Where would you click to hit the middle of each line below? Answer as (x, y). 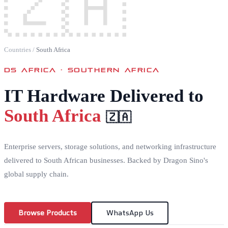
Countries (18, 50)
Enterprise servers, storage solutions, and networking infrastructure (110, 146)
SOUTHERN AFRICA (114, 69)
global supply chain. (36, 174)
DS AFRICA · (36, 69)
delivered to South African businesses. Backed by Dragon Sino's (106, 160)
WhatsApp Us (130, 213)
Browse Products (48, 213)
